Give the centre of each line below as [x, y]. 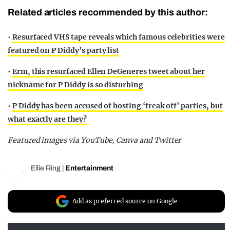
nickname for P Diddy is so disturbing [75, 84]
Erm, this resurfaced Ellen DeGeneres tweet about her [108, 71]
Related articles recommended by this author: [108, 12]
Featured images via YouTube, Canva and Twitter [94, 140]
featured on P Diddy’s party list [64, 50]
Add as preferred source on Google [125, 201]
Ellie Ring [46, 168]
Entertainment [89, 168]
